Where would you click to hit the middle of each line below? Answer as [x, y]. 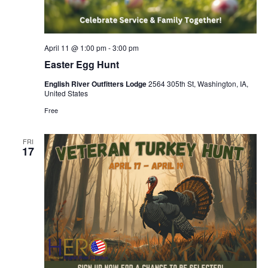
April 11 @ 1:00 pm [75, 47]
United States [66, 93]
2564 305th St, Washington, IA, [198, 83]
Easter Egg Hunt [81, 64]
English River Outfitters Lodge [96, 83]
